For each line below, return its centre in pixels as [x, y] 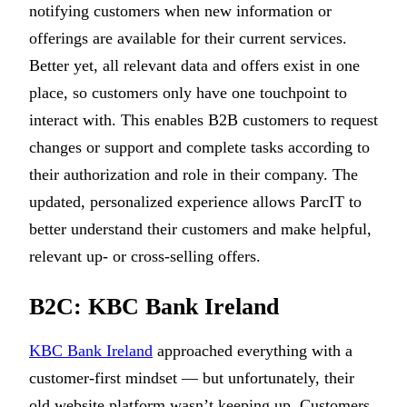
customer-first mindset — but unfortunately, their [192, 377]
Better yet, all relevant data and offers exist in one [194, 65]
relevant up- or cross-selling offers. [145, 256]
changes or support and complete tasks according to [199, 147]
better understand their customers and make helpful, [200, 228]
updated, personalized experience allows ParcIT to [195, 201]
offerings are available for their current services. [188, 38]
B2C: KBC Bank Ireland [154, 306]
